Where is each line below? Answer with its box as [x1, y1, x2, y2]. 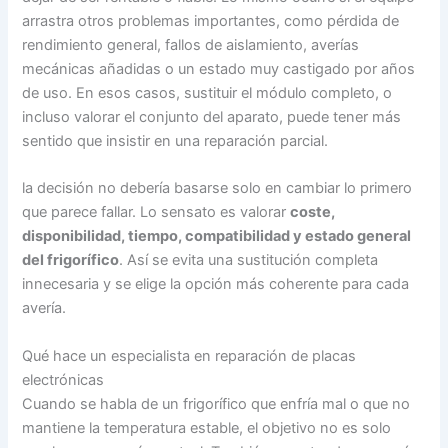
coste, [290, 203, 336, 222]
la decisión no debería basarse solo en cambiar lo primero [22, 179, 413, 198]
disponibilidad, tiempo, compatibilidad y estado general [22, 227, 412, 246]
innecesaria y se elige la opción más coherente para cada [22, 275, 410, 294]
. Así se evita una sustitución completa [119, 251, 379, 270]
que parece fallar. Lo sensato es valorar [22, 203, 291, 222]
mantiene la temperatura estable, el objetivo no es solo [22, 418, 392, 437]
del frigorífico [22, 251, 120, 270]
